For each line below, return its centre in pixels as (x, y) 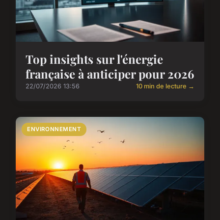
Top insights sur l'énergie (94, 59)
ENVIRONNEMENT (54, 129)
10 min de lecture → (165, 86)
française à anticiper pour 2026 (110, 74)
